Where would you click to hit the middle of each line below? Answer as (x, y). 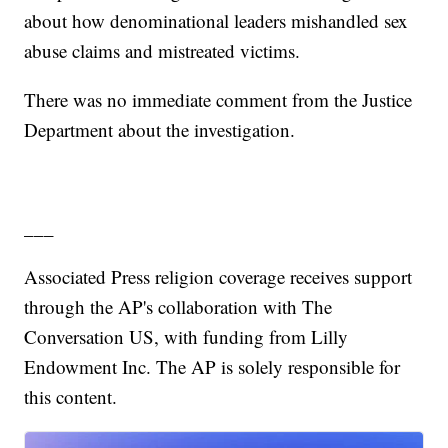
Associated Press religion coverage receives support (218, 277)
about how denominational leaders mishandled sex (216, 21)
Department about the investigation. (160, 130)
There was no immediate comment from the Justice (218, 100)
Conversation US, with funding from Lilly (186, 337)
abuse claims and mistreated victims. (162, 51)
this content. (71, 397)
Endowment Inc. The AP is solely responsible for (212, 367)
